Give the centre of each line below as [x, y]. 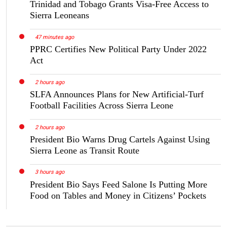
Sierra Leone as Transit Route [85, 150]
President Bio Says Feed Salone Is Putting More [119, 184]
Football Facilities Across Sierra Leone [102, 105]
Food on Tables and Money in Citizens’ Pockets [118, 195]
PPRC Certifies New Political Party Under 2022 [118, 49]
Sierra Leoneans [60, 15]
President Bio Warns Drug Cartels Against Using [120, 139]
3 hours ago [49, 172]
